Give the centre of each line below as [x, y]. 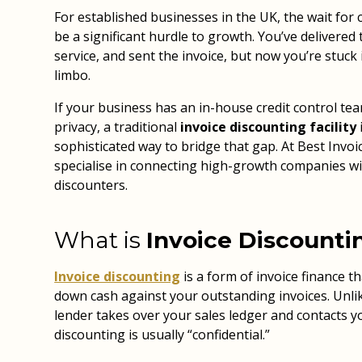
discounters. [93, 185]
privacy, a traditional [118, 127]
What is [101, 240]
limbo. [73, 75]
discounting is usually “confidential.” [162, 335]
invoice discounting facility [269, 127]
